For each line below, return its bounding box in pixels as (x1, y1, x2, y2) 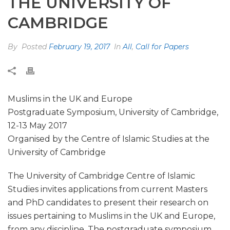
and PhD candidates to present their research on (8, 198, 208, 207)
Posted (20, 42, 49, 51)
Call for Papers (136, 42, 189, 51)
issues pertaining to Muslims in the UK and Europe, (8, 211, 215, 221)
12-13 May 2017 (8, 121, 67, 130)
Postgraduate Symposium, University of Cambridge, (8, 107, 218, 117)
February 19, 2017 (49, 42, 110, 51)
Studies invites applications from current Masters (8, 184, 207, 194)
